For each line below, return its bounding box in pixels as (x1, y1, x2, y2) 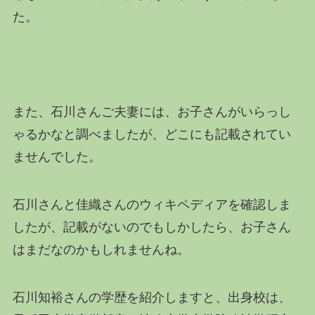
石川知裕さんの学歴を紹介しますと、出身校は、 (12, 290, 291, 304)
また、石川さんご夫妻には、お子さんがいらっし (12, 105, 291, 120)
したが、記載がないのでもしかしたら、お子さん (12, 220, 291, 235)
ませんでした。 (12, 150, 101, 165)
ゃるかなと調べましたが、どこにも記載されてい (12, 127, 291, 142)
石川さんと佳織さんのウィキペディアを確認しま (12, 198, 291, 212)
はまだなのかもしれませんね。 (12, 243, 190, 257)
